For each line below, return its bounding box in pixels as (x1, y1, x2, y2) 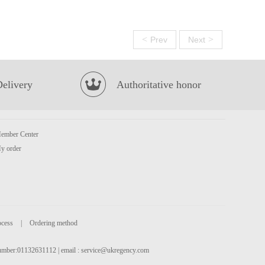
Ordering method (29, 219, 77, 227)
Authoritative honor (117, 79, 201, 91)
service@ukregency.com (81, 246, 149, 254)
